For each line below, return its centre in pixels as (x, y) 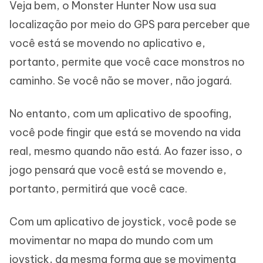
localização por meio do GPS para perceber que (130, 24)
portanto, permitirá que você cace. (98, 189)
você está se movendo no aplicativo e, (107, 43)
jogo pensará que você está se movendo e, (118, 170)
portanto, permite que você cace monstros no (127, 62)
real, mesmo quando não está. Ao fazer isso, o (126, 151)
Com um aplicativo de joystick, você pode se (123, 222)
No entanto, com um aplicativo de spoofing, (121, 114)
